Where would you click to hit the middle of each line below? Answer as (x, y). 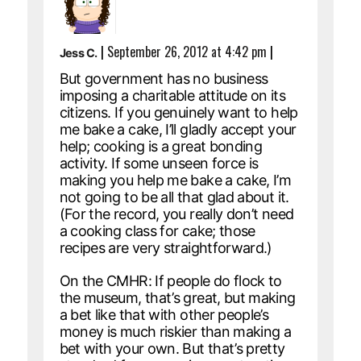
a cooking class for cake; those (157, 230)
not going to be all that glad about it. (174, 197)
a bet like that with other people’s (164, 314)
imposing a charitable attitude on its (172, 95)
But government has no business (164, 78)
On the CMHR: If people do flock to (170, 280)
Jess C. (78, 52)
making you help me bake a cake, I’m (175, 180)
